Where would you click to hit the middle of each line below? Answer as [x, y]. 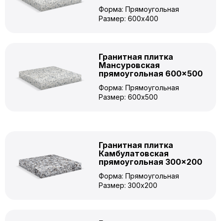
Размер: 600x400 [129, 18]
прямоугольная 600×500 [151, 74]
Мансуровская [129, 65]
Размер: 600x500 [128, 97]
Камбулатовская [134, 153]
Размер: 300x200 [128, 185]
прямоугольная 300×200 [150, 162]
